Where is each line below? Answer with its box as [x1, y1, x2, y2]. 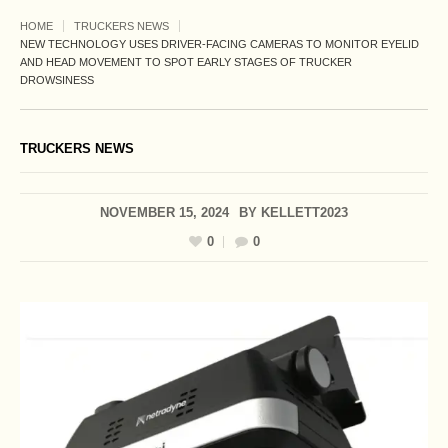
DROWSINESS [20, 74, 94, 87]
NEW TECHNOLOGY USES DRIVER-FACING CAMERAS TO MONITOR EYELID [20, 38, 419, 51]
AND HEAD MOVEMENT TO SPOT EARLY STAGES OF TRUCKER [20, 56, 352, 69]
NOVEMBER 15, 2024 [100, 205, 229, 221]
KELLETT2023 [261, 205, 348, 221]
